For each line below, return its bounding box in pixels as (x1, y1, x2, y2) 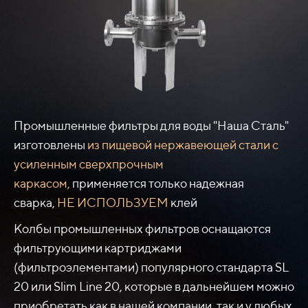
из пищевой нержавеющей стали (87, 137, 270, 153)
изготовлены (14, 137, 87, 153)
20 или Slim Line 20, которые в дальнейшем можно (14, 279, 294, 294)
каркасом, (14, 176, 72, 191)
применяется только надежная (72, 176, 244, 191)
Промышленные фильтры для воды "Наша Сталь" (14, 118, 289, 133)
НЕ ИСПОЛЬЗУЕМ (55, 195, 170, 210)
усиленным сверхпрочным (14, 157, 164, 172)
